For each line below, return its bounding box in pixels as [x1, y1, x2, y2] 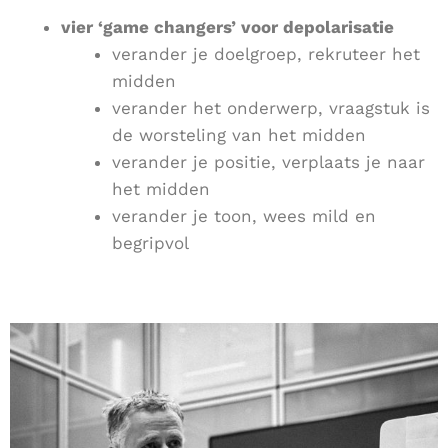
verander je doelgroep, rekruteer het [112, 44, 420, 65]
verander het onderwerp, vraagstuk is [112, 98, 430, 119]
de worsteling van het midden [112, 125, 366, 146]
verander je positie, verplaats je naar [112, 152, 425, 173]
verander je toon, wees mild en [112, 206, 376, 227]
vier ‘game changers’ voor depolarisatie [61, 17, 394, 38]
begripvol [112, 233, 189, 254]
